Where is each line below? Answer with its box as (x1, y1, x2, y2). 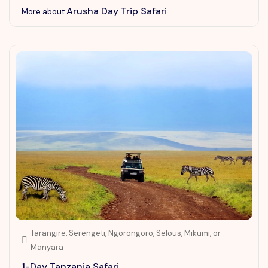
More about (22, 6, 66, 17)
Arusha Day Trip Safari (66, 4, 167, 17)
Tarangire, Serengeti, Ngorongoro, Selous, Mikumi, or (31, 228, 221, 239)
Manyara (31, 242, 63, 253)
